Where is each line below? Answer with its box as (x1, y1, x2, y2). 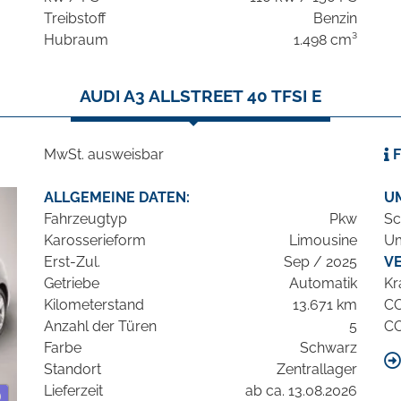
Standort (44, 361, 101, 379)
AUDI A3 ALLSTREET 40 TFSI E (80, 86, 321, 107)
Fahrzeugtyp (44, 210, 127, 228)
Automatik (289, 275, 357, 293)
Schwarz (300, 339, 357, 357)
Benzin (313, 10, 357, 28)
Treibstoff (44, 10, 106, 28)
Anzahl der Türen (44, 318, 157, 336)
